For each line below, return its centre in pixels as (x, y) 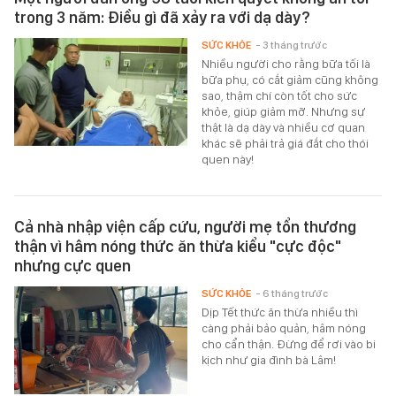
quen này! (228, 159)
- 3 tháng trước (292, 45)
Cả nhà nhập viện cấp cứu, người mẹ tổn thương (185, 226)
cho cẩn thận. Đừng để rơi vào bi (289, 343)
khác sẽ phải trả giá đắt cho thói (286, 143)
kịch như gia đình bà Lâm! (269, 359)
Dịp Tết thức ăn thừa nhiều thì (280, 312)
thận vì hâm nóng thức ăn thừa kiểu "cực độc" (178, 246)
